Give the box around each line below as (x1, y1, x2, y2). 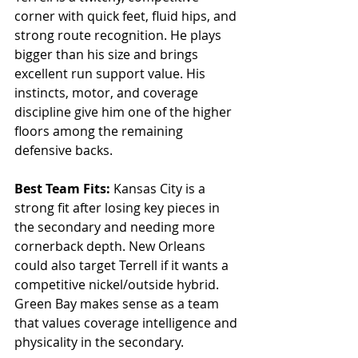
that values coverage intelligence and (14, 314, 241, 332)
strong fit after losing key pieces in (14, 199, 223, 217)
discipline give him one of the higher (14, 103, 235, 121)
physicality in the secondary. (14, 333, 184, 352)
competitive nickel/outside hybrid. (14, 276, 222, 294)
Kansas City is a (113, 180, 209, 198)
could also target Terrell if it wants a (14, 257, 232, 275)
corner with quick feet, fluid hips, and (14, 7, 240, 26)
